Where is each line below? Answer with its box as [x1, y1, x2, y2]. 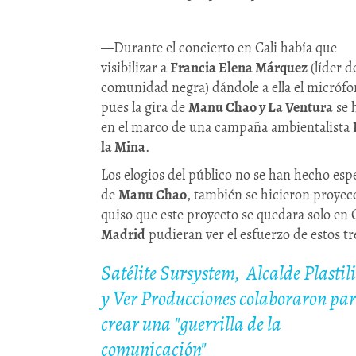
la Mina [101, 137, 145, 157]
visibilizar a [101, 58, 170, 78]
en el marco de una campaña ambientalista [101, 118, 353, 137]
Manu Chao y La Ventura [188, 98, 333, 118]
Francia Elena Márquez [170, 58, 308, 78]
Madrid [101, 225, 145, 245]
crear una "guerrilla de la [101, 311, 281, 339]
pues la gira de [101, 98, 188, 118]
